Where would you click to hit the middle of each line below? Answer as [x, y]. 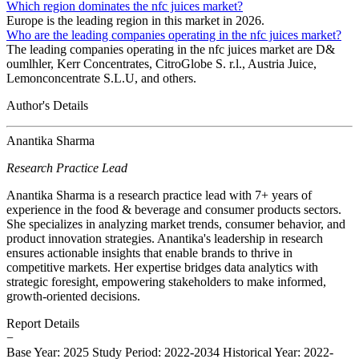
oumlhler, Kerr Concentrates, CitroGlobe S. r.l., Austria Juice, [161, 64]
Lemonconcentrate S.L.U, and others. [101, 79]
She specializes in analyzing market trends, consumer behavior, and [176, 224]
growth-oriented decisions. [73, 296]
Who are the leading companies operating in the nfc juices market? [174, 35]
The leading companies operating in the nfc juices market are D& [171, 50]
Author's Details [47, 106]
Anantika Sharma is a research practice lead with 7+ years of [159, 196]
